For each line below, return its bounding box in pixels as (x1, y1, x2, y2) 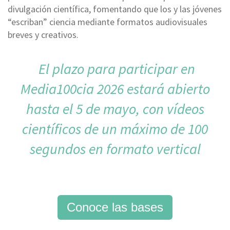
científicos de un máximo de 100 (22, 119, 208, 138)
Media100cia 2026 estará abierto (20, 79, 210, 98)
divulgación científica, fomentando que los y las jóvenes (8, 3, 222, 15)
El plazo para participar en (35, 59, 195, 78)
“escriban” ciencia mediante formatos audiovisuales (8, 15, 207, 28)
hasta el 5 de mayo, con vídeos (26, 99, 204, 118)
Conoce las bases (67, 200, 163, 214)
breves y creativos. (8, 28, 79, 41)
